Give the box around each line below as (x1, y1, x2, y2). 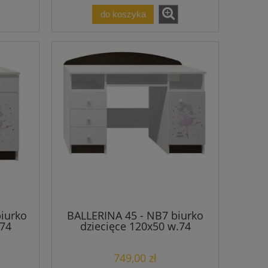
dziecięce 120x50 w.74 (80, 219, 191, 234)
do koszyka (100, 8, 146, 19)
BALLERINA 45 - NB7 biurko (67, 208, 203, 223)
